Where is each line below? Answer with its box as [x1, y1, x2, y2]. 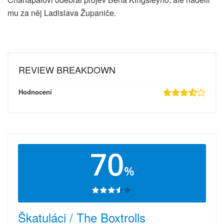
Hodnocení [18, 87, 52, 96]
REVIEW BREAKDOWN [18, 63, 115, 76]
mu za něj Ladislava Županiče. [7, 7, 116, 18]
